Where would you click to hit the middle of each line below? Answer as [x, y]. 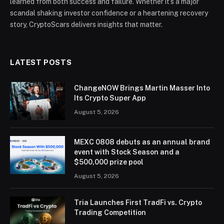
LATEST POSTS [41, 62]
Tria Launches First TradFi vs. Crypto [138, 203]
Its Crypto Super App [110, 98]
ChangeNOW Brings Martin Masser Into [142, 88]
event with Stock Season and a [127, 152]
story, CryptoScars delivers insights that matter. [86, 25]
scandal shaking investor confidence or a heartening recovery [109, 13]
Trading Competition [110, 213]
